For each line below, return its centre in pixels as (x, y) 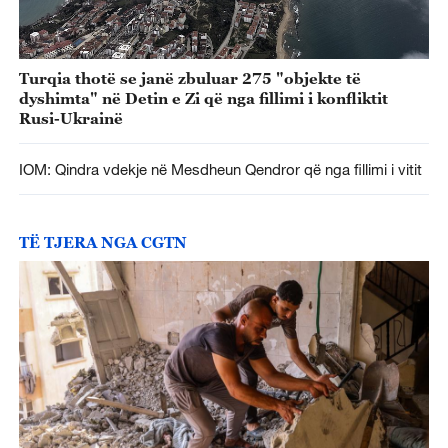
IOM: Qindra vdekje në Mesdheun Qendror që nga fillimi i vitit (220, 168)
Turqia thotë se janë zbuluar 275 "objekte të (189, 78)
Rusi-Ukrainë (70, 118)
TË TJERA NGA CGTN (102, 242)
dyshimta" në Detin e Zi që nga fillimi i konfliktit (203, 98)
